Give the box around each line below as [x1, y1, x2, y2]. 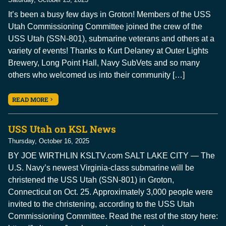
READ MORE [12, 95, 48, 104]
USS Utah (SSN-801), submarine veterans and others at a [8, 34, 214, 43]
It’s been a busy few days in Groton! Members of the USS [8, 10, 211, 19]
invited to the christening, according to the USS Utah [8, 200, 194, 209]
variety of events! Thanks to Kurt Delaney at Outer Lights [8, 46, 208, 55]
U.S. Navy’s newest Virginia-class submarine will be [8, 163, 194, 173]
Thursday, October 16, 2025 [8, 137, 89, 145]
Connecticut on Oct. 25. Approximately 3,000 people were [8, 188, 213, 197]
